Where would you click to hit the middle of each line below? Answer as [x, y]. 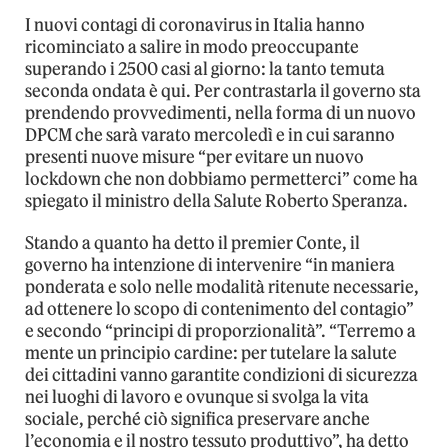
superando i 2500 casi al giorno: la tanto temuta [205, 69]
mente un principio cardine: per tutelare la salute [211, 353]
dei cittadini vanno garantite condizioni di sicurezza [221, 375]
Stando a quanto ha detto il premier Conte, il [192, 243]
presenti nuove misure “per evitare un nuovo [194, 157]
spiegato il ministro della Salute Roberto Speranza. [216, 201]
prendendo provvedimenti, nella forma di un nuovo [220, 113]
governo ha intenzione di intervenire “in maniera [210, 265]
